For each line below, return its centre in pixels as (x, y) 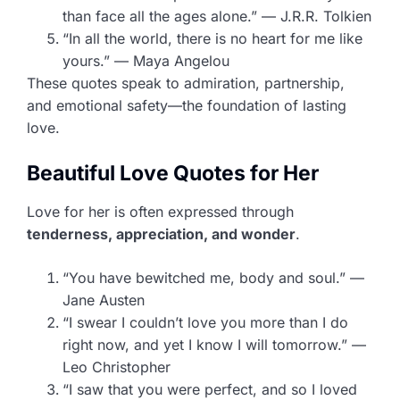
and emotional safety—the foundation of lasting (187, 105)
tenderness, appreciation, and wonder (161, 233)
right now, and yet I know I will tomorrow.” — (214, 344)
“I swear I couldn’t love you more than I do (205, 322)
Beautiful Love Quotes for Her (173, 173)
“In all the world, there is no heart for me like (212, 38)
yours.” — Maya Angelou (146, 60)
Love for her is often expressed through (160, 211)
